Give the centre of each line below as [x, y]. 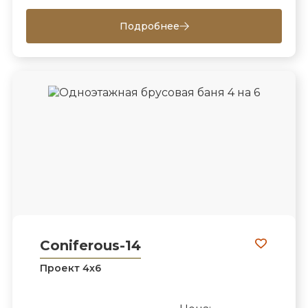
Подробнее [149, 26]
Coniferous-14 [90, 246]
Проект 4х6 [70, 268]
